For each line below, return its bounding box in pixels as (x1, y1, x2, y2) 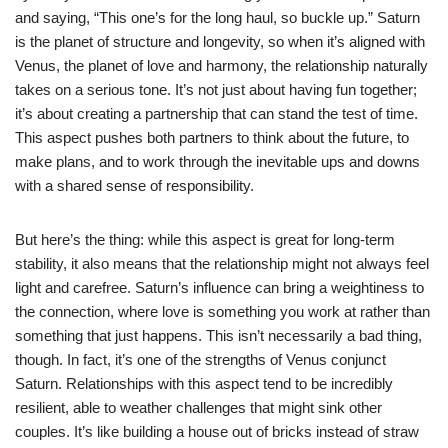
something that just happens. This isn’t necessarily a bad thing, (15, 326, 422, 344)
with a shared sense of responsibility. (15, 176, 254, 194)
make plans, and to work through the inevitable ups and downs (15, 152, 420, 170)
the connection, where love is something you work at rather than (15, 302, 430, 320)
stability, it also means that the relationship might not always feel (15, 254, 429, 272)
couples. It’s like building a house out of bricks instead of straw (15, 422, 419, 440)
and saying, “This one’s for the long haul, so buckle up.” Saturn (15, 8, 420, 26)
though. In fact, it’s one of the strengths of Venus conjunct (15, 350, 386, 368)
